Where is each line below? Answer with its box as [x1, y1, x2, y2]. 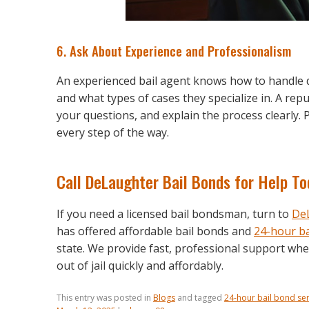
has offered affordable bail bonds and [57, 223, 254, 239]
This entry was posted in [57, 291, 153, 303]
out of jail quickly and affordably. [57, 257, 223, 273]
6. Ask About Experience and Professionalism [57, 41, 291, 61]
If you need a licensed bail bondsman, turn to [57, 206, 292, 221]
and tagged [175, 291, 224, 303]
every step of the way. [57, 125, 169, 141]
